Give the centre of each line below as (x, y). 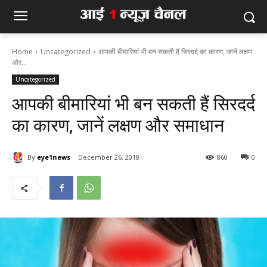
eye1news (54, 157)
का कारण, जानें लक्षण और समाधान (118, 125)
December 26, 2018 (109, 157)
